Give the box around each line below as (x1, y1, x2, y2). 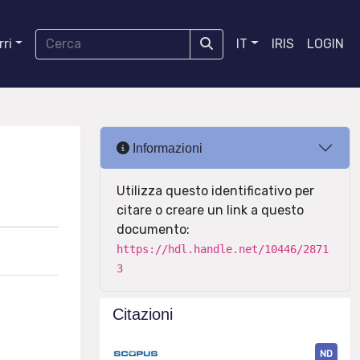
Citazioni (112, 305, 173, 323)
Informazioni (129, 141, 202, 155)
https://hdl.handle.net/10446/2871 (117, 243, 329, 256)
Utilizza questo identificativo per (117, 183, 314, 198)
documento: (117, 222, 190, 237)
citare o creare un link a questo (117, 202, 304, 218)
